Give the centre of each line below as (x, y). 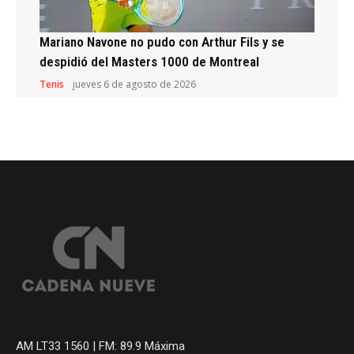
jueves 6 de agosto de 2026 (134, 84)
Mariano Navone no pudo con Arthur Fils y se (162, 41)
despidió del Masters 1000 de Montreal (149, 61)
